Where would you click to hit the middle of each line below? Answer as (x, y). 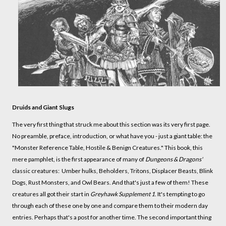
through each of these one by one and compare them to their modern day (110, 206)
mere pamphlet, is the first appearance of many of (79, 159)
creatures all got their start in (51, 194)
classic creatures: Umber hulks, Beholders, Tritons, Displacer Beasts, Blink (112, 171)
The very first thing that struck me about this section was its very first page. (111, 125)
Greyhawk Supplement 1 (123, 194)
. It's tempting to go (180, 194)
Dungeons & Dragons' (174, 159)
